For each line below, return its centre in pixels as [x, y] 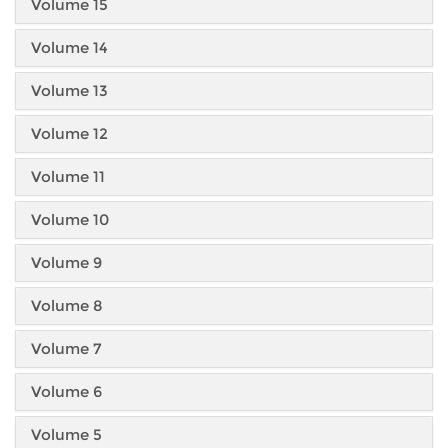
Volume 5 [66, 435]
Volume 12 [69, 134]
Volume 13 [69, 91]
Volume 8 [67, 306]
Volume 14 [69, 48]
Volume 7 [66, 349]
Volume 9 [66, 263]
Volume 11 [68, 177]
